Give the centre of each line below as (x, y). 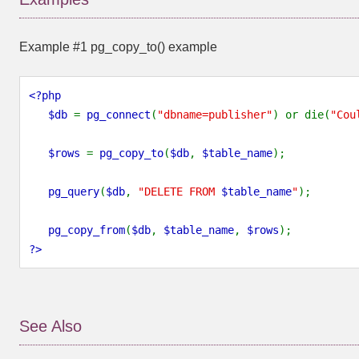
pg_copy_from (87, 230)
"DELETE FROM (179, 192)
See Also (50, 326)
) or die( (301, 115)
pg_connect (119, 115)
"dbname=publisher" (215, 115)
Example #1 (55, 47)
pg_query (74, 192)
